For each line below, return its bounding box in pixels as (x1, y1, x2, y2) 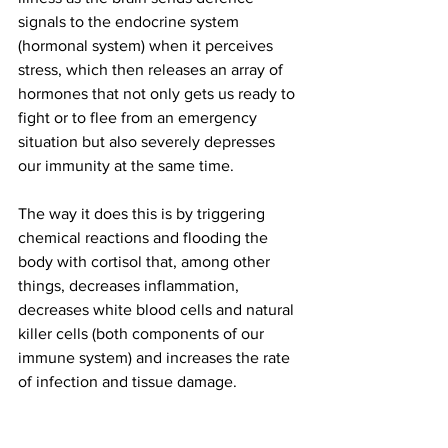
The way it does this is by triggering (18, 205, 269, 223)
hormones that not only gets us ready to (18, 85, 299, 103)
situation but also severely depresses (18, 133, 279, 151)
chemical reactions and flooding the (18, 229, 272, 247)
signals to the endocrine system (18, 13, 243, 31)
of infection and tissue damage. (18, 373, 237, 391)
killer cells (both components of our (18, 325, 268, 343)
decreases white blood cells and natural (18, 301, 298, 319)
